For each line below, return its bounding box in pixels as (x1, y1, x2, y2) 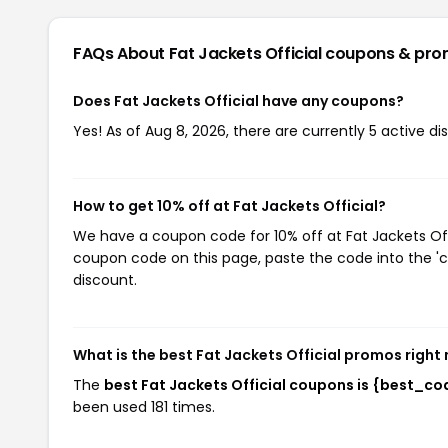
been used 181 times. (73, 397, 215, 417)
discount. (73, 270, 137, 290)
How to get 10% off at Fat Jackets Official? (73, 196, 386, 216)
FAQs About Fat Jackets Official (73, 42, 326, 65)
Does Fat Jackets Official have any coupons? (73, 91, 404, 111)
